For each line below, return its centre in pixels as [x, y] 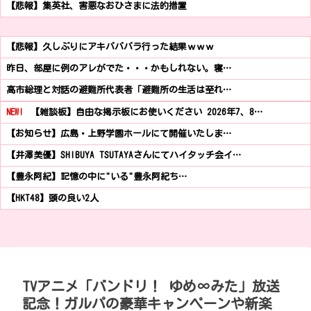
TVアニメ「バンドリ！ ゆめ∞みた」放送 [151, 286]
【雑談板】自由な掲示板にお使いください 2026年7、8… [144, 112]
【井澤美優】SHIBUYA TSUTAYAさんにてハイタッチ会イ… [124, 155]
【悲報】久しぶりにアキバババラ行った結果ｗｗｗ [110, 47]
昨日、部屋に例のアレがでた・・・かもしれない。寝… [119, 69]
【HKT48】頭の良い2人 [52, 199]
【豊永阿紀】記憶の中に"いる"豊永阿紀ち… [96, 177]
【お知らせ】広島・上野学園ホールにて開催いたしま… [119, 134]
